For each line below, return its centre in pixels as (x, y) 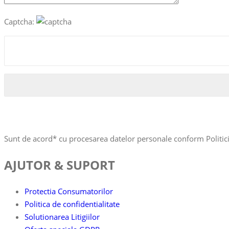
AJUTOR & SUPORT (60, 165)
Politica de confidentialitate (72, 204)
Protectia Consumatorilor (69, 191)
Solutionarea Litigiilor (62, 217)
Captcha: (20, 21)
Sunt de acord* (30, 139)
